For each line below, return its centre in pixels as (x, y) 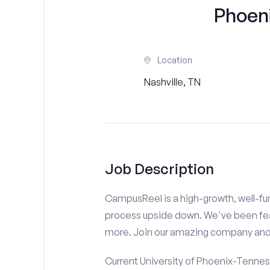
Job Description (159, 169)
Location (174, 60)
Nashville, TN (172, 82)
